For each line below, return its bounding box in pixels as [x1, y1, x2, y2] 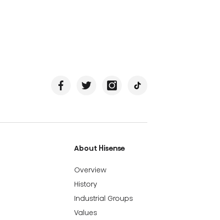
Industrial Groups [74, 193, 134, 203]
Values [74, 207, 98, 218]
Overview [74, 165, 107, 175]
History [74, 179, 98, 189]
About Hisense [74, 143, 126, 153]
